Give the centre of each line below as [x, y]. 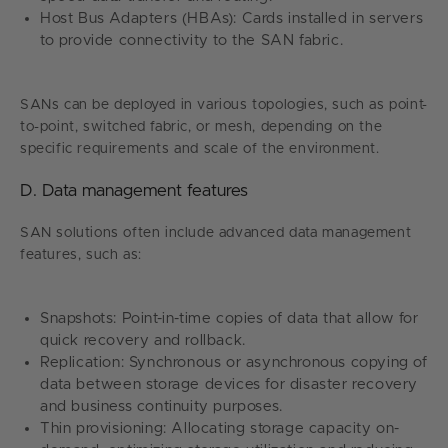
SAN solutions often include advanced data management [216, 232]
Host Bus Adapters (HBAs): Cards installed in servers [232, 18]
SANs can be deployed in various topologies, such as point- [224, 104]
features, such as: [81, 254]
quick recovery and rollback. [143, 340]
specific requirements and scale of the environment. [200, 148]
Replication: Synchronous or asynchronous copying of [234, 362]
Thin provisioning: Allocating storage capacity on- [220, 428]
